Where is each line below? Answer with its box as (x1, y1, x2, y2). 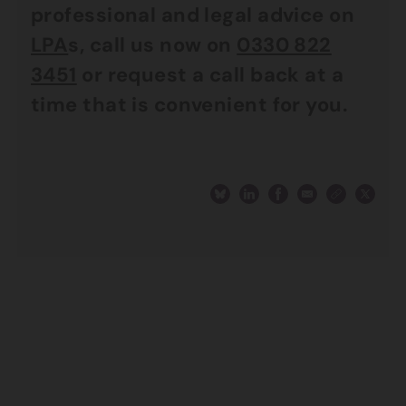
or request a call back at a (76, 62, 344, 88)
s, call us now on (68, 32, 237, 58)
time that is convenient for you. (31, 92, 349, 118)
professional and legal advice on (31, 2, 355, 28)
